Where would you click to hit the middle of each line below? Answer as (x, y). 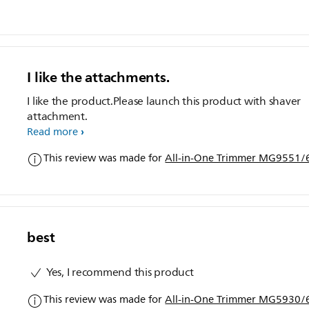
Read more (53, 132)
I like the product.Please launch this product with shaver (164, 101)
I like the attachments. (98, 77)
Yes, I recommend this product (119, 272)
